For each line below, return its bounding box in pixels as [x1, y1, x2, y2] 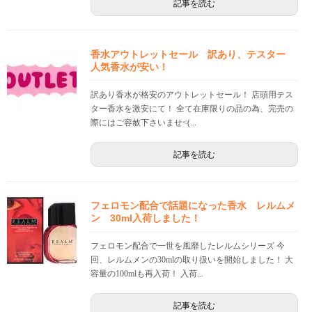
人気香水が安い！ [91, 61, 169, 73]
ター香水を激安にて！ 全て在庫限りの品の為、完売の [91, 104, 293, 114]
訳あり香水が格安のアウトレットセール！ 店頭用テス [91, 90, 293, 100]
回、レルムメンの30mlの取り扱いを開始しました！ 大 [91, 255, 293, 265]
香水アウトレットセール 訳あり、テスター [91, 49, 295, 61]
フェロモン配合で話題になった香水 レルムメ [91, 200, 295, 212]
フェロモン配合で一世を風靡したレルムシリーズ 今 [91, 241, 285, 251]
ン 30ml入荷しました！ [91, 212, 201, 224]
